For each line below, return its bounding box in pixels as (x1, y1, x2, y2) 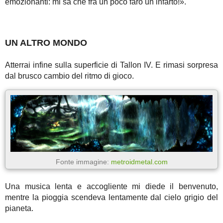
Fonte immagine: (55, 157, 111, 166)
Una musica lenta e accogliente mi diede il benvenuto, (5, 182, 218, 191)
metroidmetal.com (111, 157, 168, 166)
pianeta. (5, 204, 33, 213)
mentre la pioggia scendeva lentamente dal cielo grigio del (5, 193, 218, 202)
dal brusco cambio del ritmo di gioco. (5, 71, 134, 80)
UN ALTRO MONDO (5, 38, 87, 48)
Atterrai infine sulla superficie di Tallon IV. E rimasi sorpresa (5, 60, 218, 69)
